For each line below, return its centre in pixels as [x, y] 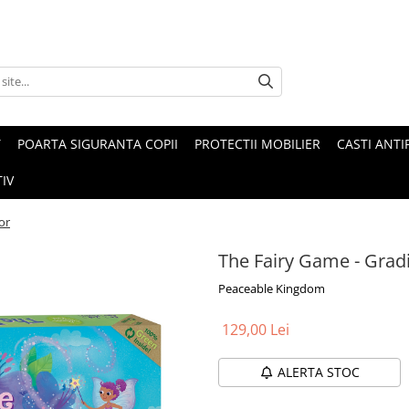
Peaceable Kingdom [272, 289]
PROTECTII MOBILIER [257, 144]
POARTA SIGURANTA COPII [98, 144]
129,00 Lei [256, 330]
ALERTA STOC [318, 372]
